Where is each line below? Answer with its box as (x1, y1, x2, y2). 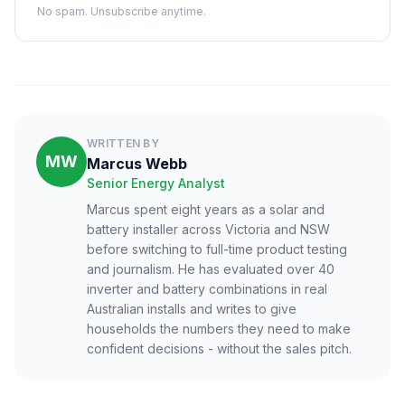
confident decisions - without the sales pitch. (87, 341, 352, 356)
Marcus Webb (87, 155, 187, 173)
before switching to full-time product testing (87, 241, 347, 257)
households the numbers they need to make (87, 321, 351, 336)
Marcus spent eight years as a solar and (87, 202, 325, 217)
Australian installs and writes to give (87, 301, 297, 316)
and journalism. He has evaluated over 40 (87, 261, 334, 277)
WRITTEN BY (87, 137, 159, 150)
